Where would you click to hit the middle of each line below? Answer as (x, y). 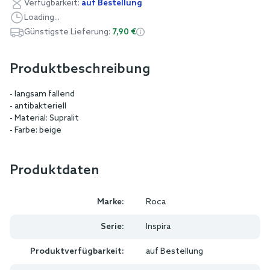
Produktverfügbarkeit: (77, 251)
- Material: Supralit (44, 118)
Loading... (42, 17)
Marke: (111, 202)
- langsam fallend (42, 94)
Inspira (158, 227)
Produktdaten (55, 170)
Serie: (112, 227)
